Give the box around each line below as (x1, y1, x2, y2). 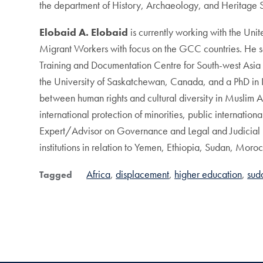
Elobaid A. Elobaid (39, 25, 129, 39)
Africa (86, 167, 111, 181)
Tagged (39, 168, 73, 181)
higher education (174, 167, 242, 181)
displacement (116, 167, 170, 181)
